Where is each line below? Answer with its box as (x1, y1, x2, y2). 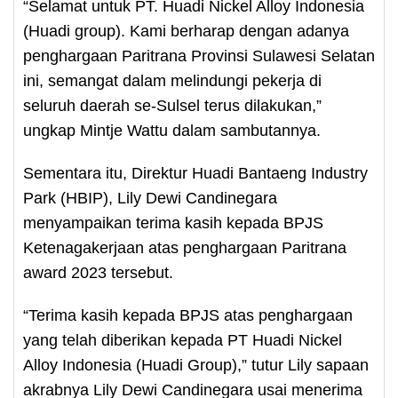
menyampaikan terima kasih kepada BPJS (23, 214, 323, 232)
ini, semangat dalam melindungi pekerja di (23, 72, 322, 90)
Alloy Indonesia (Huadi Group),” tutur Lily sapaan (23, 356, 369, 374)
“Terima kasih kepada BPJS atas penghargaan (23, 306, 353, 324)
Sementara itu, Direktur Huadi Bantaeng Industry (23, 164, 368, 182)
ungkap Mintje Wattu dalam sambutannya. (23, 122, 321, 139)
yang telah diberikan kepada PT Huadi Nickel (23, 331, 342, 349)
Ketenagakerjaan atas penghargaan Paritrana (23, 239, 346, 257)
